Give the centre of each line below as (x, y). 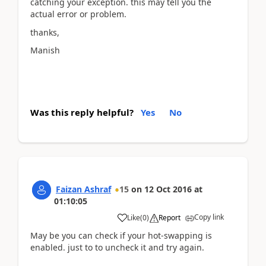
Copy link (209, 217)
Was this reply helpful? (82, 112)
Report (170, 217)
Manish (45, 50)
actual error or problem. (78, 14)
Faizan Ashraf (83, 189)
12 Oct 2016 (168, 189)
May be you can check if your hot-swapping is (121, 235)
